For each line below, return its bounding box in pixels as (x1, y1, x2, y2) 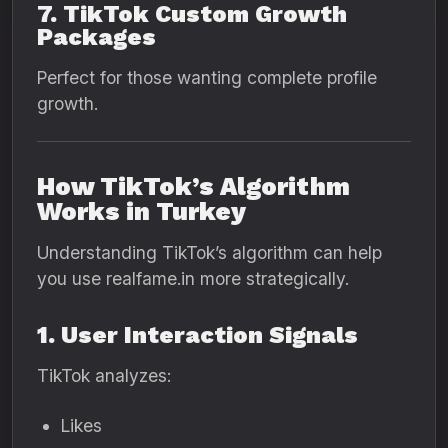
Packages (37, 23, 156, 51)
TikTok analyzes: (37, 365, 171, 386)
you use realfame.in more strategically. (37, 268, 349, 289)
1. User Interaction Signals (37, 321, 358, 349)
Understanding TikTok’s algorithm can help (37, 242, 382, 263)
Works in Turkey (37, 197, 246, 226)
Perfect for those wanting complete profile (37, 67, 377, 88)
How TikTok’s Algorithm (37, 172, 350, 201)
